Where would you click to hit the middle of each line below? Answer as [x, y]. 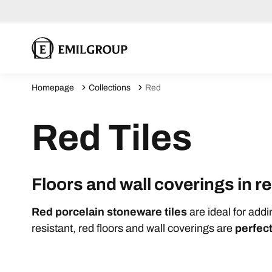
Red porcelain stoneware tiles [110, 212]
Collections [110, 87]
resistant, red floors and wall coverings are [133, 228]
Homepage [53, 87]
